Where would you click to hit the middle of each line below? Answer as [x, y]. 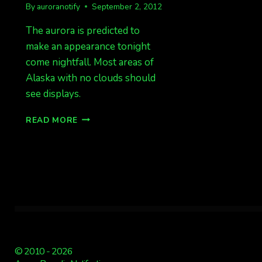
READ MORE [52, 120]
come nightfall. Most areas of [89, 62]
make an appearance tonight [88, 46]
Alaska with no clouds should [90, 78]
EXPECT [94, 117]
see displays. [53, 94]
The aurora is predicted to [82, 30]
